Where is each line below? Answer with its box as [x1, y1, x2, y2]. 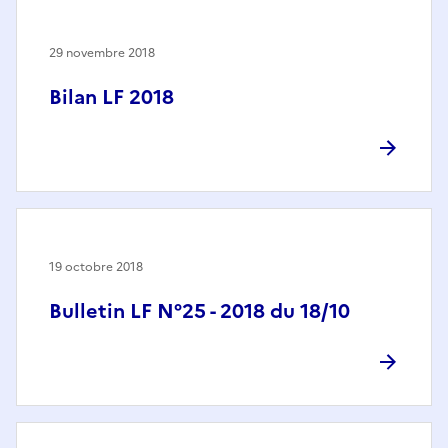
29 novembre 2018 [49, 44, 155, 63]
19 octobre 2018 [49, 258, 143, 277]
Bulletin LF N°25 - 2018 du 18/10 [49, 296, 350, 327]
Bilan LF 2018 [49, 82, 174, 113]
